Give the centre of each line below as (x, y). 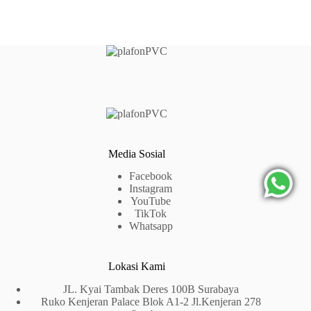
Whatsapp (151, 226)
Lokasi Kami (137, 267)
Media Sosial (137, 153)
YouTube (151, 201)
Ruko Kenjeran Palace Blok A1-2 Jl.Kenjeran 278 (151, 302)
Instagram (151, 189)
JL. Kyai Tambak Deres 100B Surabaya (151, 289)
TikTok (151, 214)
